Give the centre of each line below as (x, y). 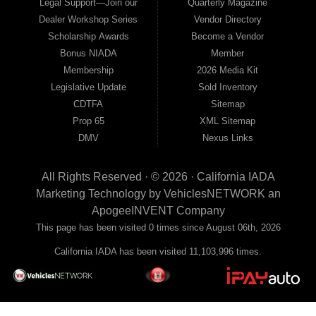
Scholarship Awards (88, 36)
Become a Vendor (228, 36)
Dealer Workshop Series (89, 19)
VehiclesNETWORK (214, 193)
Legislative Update (88, 87)
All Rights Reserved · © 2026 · (119, 176)
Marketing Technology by (99, 193)
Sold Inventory (227, 87)
